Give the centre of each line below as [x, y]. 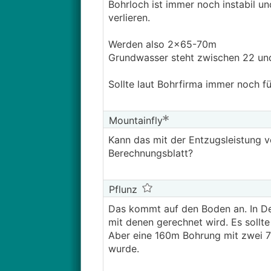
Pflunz [121, 189]
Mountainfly [134, 120]
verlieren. [129, 18]
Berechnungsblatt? [150, 153]
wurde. [123, 249]
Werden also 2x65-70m [162, 44]
